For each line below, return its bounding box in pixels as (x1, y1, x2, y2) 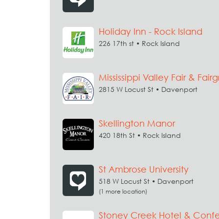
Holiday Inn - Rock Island (99, 26, 202, 37)
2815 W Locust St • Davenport (99, 85, 197, 93)
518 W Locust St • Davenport (99, 177, 194, 185)
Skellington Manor (99, 118, 175, 129)
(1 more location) (99, 188, 147, 195)
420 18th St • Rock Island (99, 131, 181, 139)
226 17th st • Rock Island (99, 39, 180, 47)
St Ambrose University (99, 164, 189, 175)
